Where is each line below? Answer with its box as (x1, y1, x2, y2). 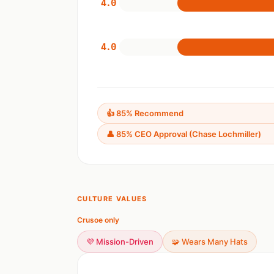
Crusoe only (77, 215, 119, 224)
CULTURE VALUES (77, 194, 147, 203)
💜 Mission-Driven (86, 237, 154, 246)
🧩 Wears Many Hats (172, 237, 248, 246)
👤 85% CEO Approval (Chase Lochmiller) (106, 129, 261, 139)
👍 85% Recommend (106, 108, 183, 118)
